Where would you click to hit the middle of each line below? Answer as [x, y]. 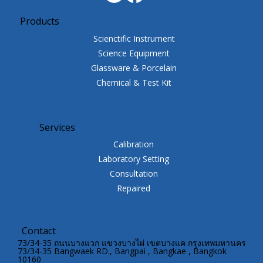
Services [58, 127]
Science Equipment [134, 53]
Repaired [134, 188]
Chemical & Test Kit [134, 82]
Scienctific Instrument [134, 38]
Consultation [134, 174]
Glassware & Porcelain [134, 68]
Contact [38, 231]
